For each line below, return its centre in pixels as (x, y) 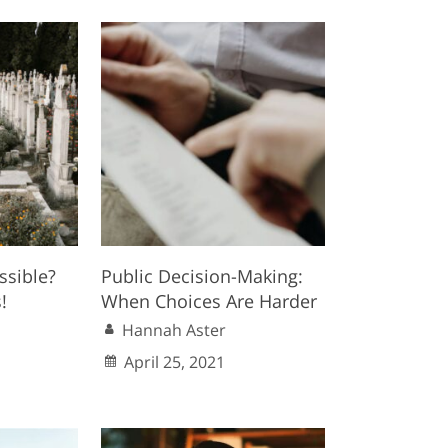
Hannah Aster (174, 329)
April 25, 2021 (175, 361)
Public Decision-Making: (202, 275)
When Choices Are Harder (209, 300)
